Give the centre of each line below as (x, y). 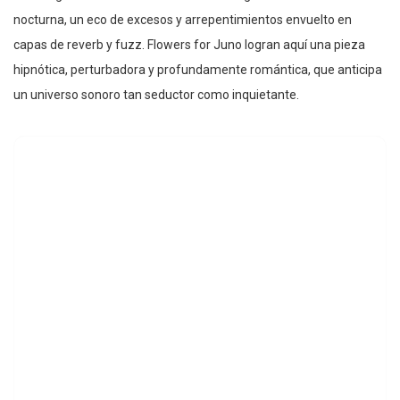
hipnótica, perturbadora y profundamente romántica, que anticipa (198, 69)
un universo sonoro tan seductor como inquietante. (156, 94)
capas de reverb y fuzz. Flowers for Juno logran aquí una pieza (189, 44)
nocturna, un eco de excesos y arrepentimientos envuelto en (183, 19)
